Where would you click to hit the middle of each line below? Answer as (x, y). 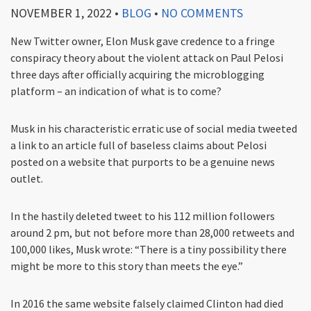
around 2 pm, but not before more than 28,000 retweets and (152, 233)
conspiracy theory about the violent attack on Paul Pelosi (147, 58)
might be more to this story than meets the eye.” (127, 266)
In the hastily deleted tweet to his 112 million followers (143, 216)
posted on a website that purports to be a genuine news (143, 162)
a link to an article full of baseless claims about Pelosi (138, 145)
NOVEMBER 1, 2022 (61, 13)
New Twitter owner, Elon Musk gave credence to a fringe (143, 41)
